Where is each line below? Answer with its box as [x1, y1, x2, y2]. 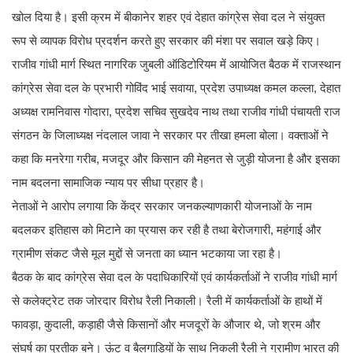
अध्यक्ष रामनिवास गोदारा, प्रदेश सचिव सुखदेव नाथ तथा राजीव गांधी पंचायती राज [12, 105, 340, 119]
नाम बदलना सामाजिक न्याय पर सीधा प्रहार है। [12, 176, 205, 190]
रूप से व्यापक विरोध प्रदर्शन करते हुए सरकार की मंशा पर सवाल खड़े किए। [12, 34, 321, 48]
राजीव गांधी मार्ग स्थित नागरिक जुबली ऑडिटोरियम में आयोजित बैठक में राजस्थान [12, 58, 341, 72]
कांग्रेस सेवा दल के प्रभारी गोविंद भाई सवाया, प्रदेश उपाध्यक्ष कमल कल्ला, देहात [12, 81, 340, 95]
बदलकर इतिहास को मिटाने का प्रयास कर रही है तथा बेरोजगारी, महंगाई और [12, 223, 321, 237]
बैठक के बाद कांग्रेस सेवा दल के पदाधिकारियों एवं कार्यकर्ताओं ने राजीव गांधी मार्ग [12, 270, 337, 284]
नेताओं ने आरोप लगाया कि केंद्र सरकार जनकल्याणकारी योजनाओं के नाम [12, 199, 312, 214]
